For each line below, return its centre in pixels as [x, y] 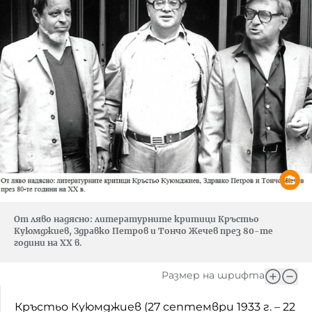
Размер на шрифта [213, 275]
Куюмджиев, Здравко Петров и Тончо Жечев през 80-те [143, 231]
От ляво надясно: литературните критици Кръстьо [136, 219]
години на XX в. [48, 242]
